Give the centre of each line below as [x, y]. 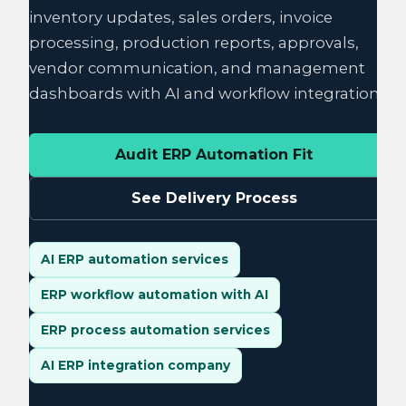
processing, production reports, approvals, [194, 43]
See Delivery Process [214, 198]
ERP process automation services [155, 330]
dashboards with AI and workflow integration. [206, 93]
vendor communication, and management [197, 68]
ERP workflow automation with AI [155, 295]
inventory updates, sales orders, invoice [181, 17]
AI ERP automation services [135, 259]
